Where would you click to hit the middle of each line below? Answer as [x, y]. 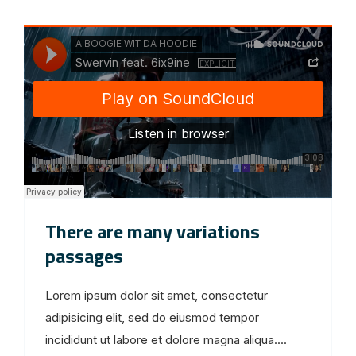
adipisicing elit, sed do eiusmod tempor [152, 318]
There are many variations [153, 232]
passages [84, 256]
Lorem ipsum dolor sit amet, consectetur [157, 296]
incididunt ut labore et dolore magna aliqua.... [166, 340]
